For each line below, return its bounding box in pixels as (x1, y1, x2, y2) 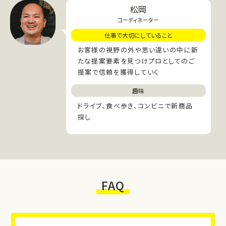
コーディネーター (118, 15, 159, 24)
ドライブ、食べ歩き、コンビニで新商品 (77, 100, 193, 110)
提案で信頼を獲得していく (77, 67, 159, 77)
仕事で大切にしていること (104, 30, 173, 39)
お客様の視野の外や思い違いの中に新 (77, 45, 198, 55)
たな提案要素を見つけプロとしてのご (77, 56, 195, 66)
